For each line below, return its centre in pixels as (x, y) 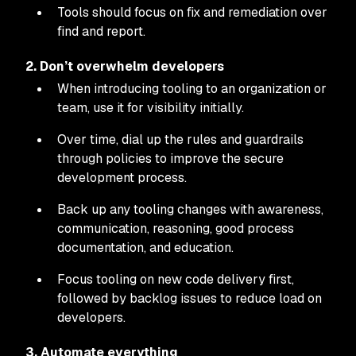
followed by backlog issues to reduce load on (190, 298)
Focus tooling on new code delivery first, (176, 279)
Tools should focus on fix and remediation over (192, 12)
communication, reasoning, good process (176, 228)
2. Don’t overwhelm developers (125, 66)
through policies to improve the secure (170, 159)
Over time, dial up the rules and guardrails (180, 139)
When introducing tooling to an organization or (192, 89)
